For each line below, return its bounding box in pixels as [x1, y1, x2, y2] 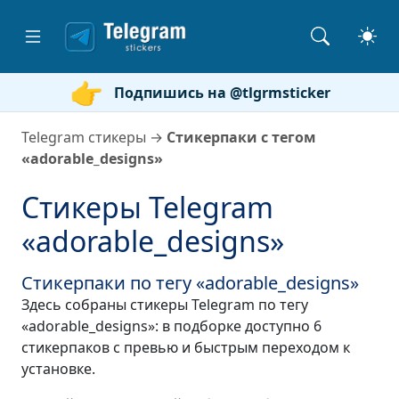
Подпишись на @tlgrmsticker [114, 82, 330, 102]
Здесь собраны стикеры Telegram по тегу [21, 295, 308, 314]
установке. [21, 359, 95, 379]
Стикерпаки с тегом [167, 127, 316, 147]
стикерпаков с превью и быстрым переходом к [21, 338, 350, 357]
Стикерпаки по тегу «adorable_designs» [21, 271, 359, 295]
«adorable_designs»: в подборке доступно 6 [21, 316, 322, 336]
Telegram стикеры [21, 127, 146, 147]
